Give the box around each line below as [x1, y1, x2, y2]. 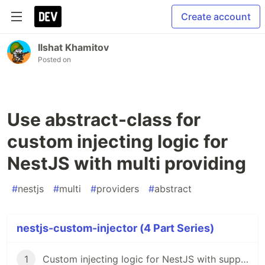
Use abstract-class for [7, 109, 201, 130]
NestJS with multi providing [7, 153, 246, 174]
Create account [181, 11, 251, 22]
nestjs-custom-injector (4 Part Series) [17, 222, 214, 234]
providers [96, 183, 139, 195]
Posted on [38, 55, 71, 64]
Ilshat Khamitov [38, 41, 109, 53]
